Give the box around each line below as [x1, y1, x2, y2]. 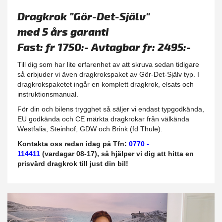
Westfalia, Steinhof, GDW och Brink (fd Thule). [17, 125, 163, 133]
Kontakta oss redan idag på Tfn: [17, 140, 129, 148]
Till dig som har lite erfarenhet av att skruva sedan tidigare [17, 60, 199, 68]
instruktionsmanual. [17, 90, 78, 98]
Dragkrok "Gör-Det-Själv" [17, 9, 150, 22]
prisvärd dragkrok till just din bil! [17, 160, 128, 167]
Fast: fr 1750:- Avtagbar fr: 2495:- [17, 40, 191, 53]
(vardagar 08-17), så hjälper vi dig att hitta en [40, 150, 194, 158]
